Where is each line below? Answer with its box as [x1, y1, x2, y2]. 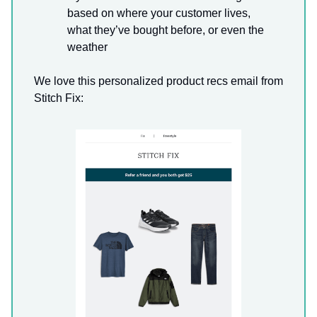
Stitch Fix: [34, 92, 83, 105]
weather [67, 41, 108, 54]
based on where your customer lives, [67, 7, 250, 20]
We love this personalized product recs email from [34, 75, 283, 88]
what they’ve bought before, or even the [67, 24, 264, 37]
